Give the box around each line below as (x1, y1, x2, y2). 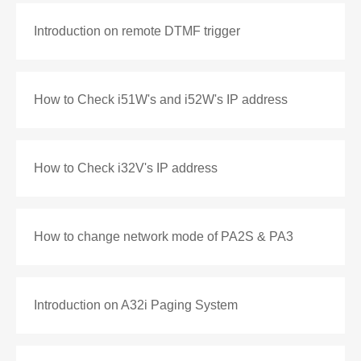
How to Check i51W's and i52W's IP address (34, 93, 288, 106)
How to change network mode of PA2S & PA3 (34, 230, 293, 243)
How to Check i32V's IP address (34, 161, 218, 175)
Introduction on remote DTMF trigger (34, 24, 240, 38)
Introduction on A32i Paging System (34, 298, 238, 312)
